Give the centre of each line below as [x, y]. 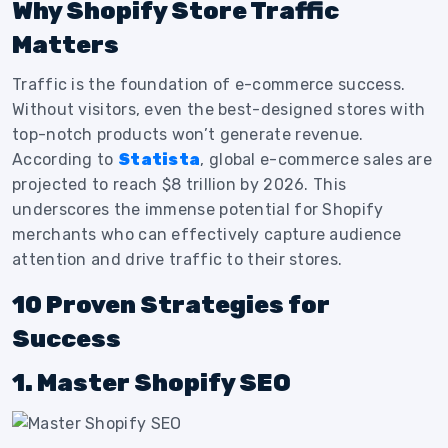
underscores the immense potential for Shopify [198, 209]
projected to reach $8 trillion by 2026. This [179, 184]
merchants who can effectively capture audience [207, 234]
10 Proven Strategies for [171, 305]
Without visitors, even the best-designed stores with [219, 109]
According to [65, 159]
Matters [65, 45]
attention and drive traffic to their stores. [177, 259]
